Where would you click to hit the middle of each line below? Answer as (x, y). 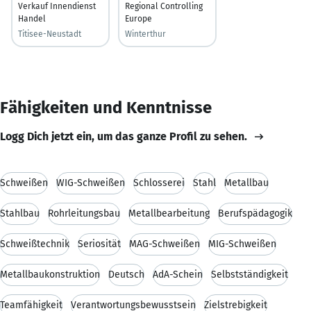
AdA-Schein (178, 274)
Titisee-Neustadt (50, 34)
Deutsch (126, 274)
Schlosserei (159, 183)
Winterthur (145, 34)
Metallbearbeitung (169, 213)
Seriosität (99, 244)
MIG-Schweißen (242, 244)
